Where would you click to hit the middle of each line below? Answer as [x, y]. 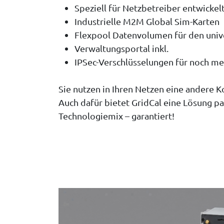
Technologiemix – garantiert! [116, 116]
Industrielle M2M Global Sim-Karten [147, 21]
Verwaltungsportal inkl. [121, 48]
